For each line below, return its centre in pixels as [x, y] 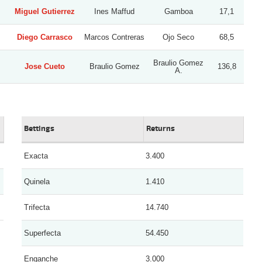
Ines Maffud [114, 11]
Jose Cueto [44, 66]
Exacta [36, 156]
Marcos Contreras [114, 37]
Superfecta [43, 233]
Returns [161, 128]
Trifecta [37, 207]
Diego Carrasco [44, 37]
